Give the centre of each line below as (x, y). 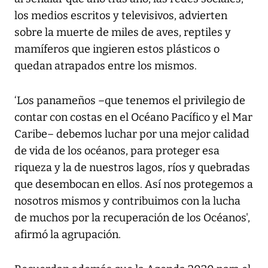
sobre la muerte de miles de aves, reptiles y (123, 33)
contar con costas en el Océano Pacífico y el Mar (133, 118)
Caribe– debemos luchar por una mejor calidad (132, 134)
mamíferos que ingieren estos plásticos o (117, 49)
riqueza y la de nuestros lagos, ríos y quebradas (132, 168)
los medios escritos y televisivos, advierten (121, 16)
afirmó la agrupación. (68, 235)
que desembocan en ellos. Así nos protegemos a (134, 185)
